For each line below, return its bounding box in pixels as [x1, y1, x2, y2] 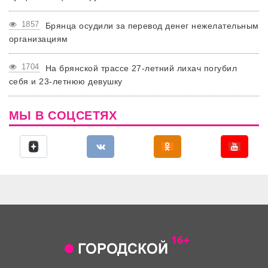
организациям [9, 34, 68, 44]
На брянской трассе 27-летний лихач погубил [45, 63, 237, 74]
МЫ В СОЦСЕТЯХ [9, 109, 117, 123]
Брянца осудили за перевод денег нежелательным [45, 21, 259, 31]
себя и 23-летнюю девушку [9, 77, 123, 87]
